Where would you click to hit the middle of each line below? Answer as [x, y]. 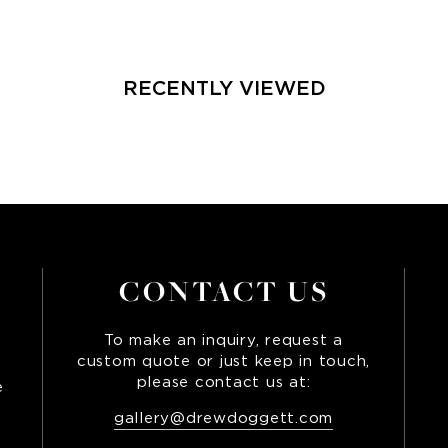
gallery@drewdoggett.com [223, 419]
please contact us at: [223, 383]
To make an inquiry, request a [223, 341]
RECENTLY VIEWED [224, 88]
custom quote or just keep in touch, [223, 362]
